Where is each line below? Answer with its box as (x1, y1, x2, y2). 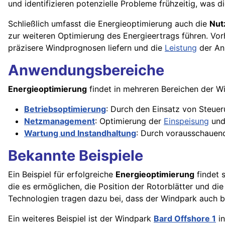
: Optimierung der (95, 116, 164, 127)
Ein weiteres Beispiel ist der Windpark (8, 213, 154, 224)
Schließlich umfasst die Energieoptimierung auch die (8, 19, 209, 29)
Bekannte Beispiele (8, 147, 143, 165)
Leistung (165, 43, 197, 53)
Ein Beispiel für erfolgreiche (8, 169, 116, 180)
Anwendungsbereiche (8, 61, 164, 79)
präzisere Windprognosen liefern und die (8, 43, 165, 53)
